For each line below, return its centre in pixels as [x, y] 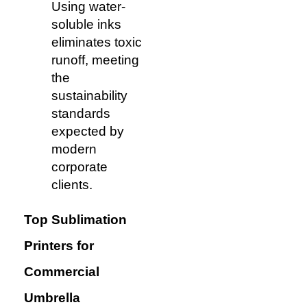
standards [81, 113]
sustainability [89, 95]
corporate [79, 167]
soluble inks [86, 24]
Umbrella [52, 298]
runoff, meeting [95, 60]
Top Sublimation [75, 220]
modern [74, 149]
